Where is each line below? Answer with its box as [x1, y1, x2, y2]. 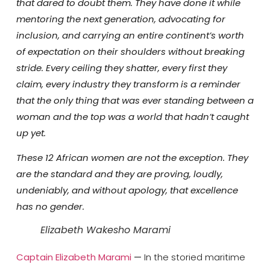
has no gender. [16, 200, 84, 213]
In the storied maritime [143, 251, 245, 264]
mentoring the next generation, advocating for [16, 12, 225, 25]
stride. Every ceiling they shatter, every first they [16, 61, 227, 74]
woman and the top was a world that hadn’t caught [16, 110, 249, 123]
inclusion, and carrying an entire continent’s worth [16, 28, 244, 42]
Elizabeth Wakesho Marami [40, 223, 171, 237]
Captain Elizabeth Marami [16, 251, 131, 264]
